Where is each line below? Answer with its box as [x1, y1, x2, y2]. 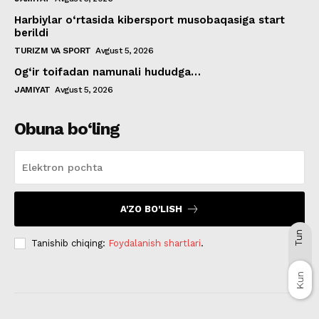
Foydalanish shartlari [108, 237, 201, 249]
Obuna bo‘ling [14, 118, 120, 139]
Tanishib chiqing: [31, 237, 108, 249]
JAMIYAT [14, 84, 51, 95]
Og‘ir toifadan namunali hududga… [14, 65, 201, 78]
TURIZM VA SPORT [14, 45, 91, 56]
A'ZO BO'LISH [120, 203, 182, 214]
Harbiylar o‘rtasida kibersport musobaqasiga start [14, 13, 285, 26]
